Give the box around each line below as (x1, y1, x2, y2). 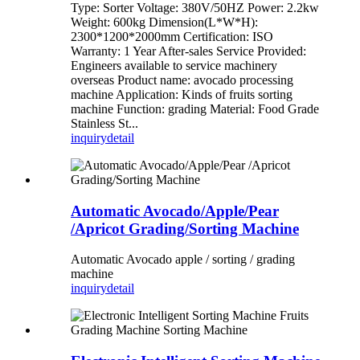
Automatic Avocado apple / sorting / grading (71, 252, 295, 267)
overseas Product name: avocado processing (71, 72, 293, 87)
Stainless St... (71, 116, 138, 130)
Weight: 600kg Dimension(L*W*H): (71, 14, 258, 29)
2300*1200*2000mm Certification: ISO (71, 29, 273, 43)
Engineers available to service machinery (71, 58, 277, 72)
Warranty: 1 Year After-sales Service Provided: (71, 43, 306, 58)
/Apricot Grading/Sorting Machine (71, 219, 299, 237)
